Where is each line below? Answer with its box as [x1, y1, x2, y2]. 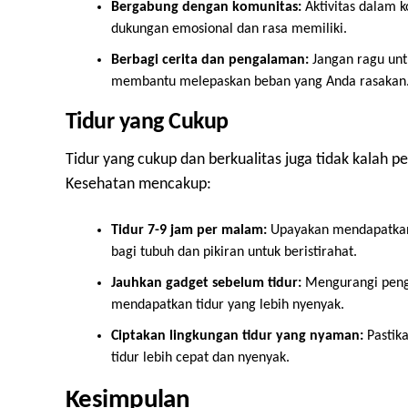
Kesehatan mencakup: [66, 177, 211, 192]
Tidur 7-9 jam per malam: [111, 223, 267, 238]
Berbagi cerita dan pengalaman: [111, 53, 309, 67]
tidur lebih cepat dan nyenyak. [111, 351, 290, 365]
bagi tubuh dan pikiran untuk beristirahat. [111, 245, 357, 260]
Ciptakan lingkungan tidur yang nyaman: [111, 329, 363, 343]
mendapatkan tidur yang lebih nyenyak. [111, 298, 344, 312]
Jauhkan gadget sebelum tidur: [111, 276, 301, 291]
